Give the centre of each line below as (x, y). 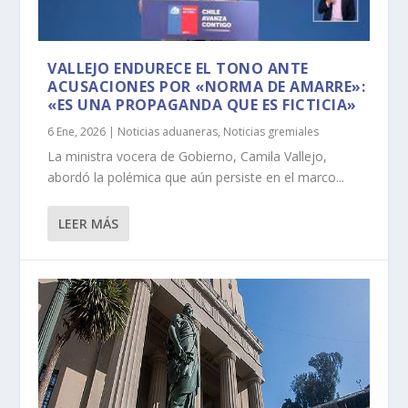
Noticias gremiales (271, 131)
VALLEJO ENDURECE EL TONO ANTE (178, 68)
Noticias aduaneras (168, 131)
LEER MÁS (89, 223)
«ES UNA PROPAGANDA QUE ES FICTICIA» (202, 104)
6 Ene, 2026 (77, 131)
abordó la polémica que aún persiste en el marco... (196, 177)
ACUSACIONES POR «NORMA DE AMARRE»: (207, 86)
